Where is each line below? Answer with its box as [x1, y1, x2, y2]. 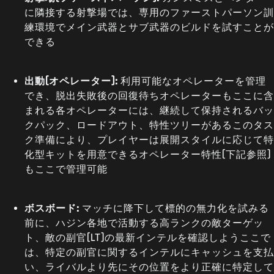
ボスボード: [24, 202, 82, 213]
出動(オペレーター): [24, 75, 118, 86]
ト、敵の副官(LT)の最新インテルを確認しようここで [24, 232, 271, 242]
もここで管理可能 [24, 163, 108, 174]
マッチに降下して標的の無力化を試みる [82, 202, 269, 213]
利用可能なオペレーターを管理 [118, 75, 266, 86]
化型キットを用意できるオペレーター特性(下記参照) [24, 149, 271, 159]
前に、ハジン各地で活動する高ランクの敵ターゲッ [24, 217, 264, 228]
